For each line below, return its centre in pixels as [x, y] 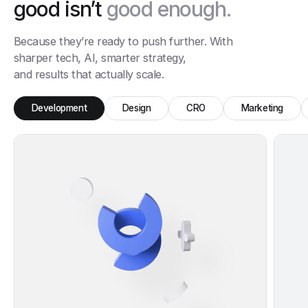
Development [59, 108]
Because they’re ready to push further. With [123, 42]
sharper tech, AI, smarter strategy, [100, 58]
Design [136, 108]
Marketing [262, 108]
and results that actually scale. [89, 75]
